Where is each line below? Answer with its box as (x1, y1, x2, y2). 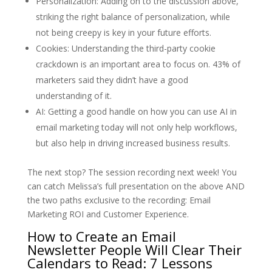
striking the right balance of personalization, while (35, 11, 230, 23)
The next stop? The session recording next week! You (27, 166, 237, 178)
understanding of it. (35, 90, 112, 102)
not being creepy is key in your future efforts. (35, 27, 211, 39)
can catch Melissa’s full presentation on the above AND (27, 180, 245, 192)
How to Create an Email (27, 227, 176, 246)
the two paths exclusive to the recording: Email (27, 194, 211, 206)
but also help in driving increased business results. (35, 137, 230, 149)
